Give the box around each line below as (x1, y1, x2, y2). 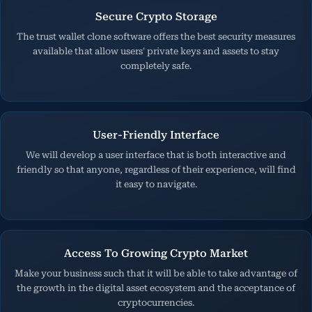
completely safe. (120, 61, 192, 72)
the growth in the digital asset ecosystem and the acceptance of (17, 283, 295, 294)
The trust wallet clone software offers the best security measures (17, 31, 295, 42)
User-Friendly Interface (93, 129, 219, 142)
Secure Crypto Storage (95, 10, 217, 24)
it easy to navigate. (115, 179, 197, 190)
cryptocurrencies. (118, 297, 194, 309)
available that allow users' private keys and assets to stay (33, 46, 279, 57)
